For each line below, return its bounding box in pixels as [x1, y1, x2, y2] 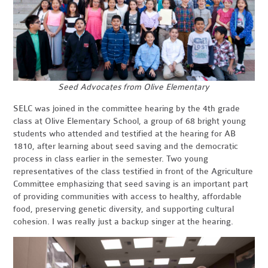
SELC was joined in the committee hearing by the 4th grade [13, 103, 240, 114]
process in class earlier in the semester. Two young [13, 154, 209, 165]
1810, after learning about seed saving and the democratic [13, 141, 239, 152]
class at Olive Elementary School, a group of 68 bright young [13, 116, 246, 127]
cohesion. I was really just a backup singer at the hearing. [13, 217, 234, 227]
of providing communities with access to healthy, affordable [13, 191, 242, 202]
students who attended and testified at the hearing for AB [13, 129, 236, 139]
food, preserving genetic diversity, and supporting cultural [13, 204, 234, 215]
